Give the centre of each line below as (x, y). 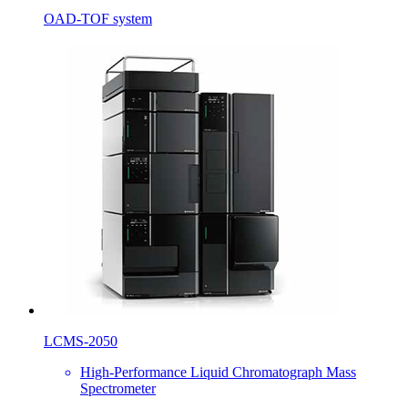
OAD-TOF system (98, 18)
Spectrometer (118, 388)
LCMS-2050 (81, 341)
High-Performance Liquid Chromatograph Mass (218, 372)
